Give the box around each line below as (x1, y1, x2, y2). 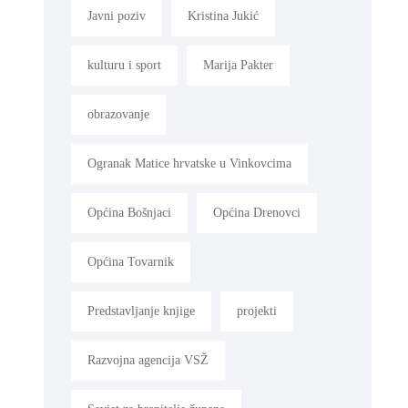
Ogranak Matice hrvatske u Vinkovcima (87, 157, 291, 171)
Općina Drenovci (213, 206, 301, 220)
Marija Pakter (203, 58, 273, 73)
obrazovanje (87, 107, 149, 122)
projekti (237, 304, 277, 319)
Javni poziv (87, 9, 146, 24)
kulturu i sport (87, 58, 161, 73)
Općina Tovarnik (87, 255, 174, 270)
